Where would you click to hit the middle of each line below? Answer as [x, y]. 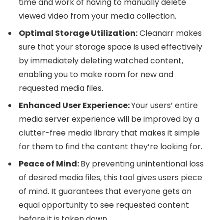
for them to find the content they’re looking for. [110, 146]
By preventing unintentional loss [142, 164]
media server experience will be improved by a [109, 119]
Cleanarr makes [170, 33]
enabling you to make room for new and [96, 74]
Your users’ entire [165, 105]
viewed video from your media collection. [97, 16]
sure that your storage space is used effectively [110, 47]
